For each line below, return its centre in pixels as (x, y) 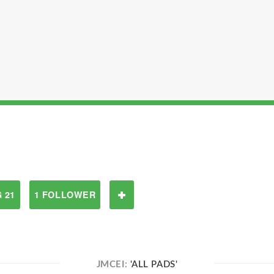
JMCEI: (113, 265)
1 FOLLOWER (65, 194)
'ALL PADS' (154, 265)
